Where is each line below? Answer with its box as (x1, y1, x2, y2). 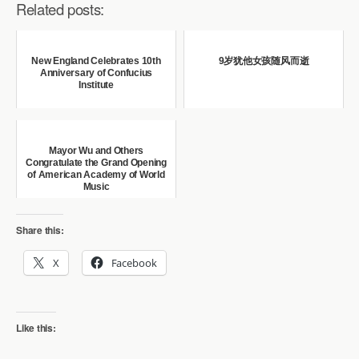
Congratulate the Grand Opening (26, 157, 167, 169)
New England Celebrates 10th (31, 55, 161, 67)
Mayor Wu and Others (48, 145, 144, 157)
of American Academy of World (27, 169, 165, 181)
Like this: (16, 320, 56, 335)
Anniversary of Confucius (39, 67, 153, 79)
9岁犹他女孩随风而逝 (218, 55, 309, 67)
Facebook (111, 256, 157, 271)
